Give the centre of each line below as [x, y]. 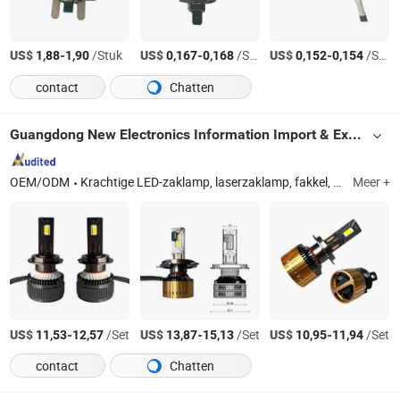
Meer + [371, 182]
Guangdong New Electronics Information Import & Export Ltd [355, 134]
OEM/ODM [40, 182]
